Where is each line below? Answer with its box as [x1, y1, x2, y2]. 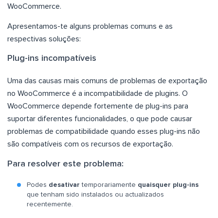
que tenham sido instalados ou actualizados [27, 191, 164, 198]
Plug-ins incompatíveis [7, 54, 96, 63]
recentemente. [27, 200, 73, 208]
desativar [47, 181, 80, 188]
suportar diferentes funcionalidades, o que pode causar [7, 114, 192, 123]
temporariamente [80, 181, 136, 188]
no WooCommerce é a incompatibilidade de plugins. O [7, 89, 188, 97]
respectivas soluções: [7, 35, 81, 43]
